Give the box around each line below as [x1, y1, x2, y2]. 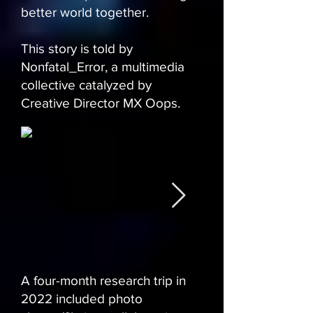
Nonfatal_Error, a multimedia [21, 59, 184, 75]
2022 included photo [21, 291, 143, 307]
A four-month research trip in [21, 273, 186, 289]
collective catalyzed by [21, 78, 152, 93]
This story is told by [21, 41, 133, 57]
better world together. [21, 5, 149, 20]
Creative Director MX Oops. [21, 96, 180, 111]
